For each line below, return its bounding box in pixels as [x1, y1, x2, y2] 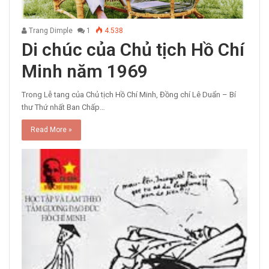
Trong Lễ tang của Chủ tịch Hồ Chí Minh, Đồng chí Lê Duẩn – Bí [22, 89, 236, 99]
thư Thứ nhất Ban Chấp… [22, 102, 105, 112]
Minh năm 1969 [22, 60, 148, 82]
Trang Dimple [27, 26, 73, 35]
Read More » [31, 125, 72, 134]
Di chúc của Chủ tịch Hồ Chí [22, 38, 244, 60]
